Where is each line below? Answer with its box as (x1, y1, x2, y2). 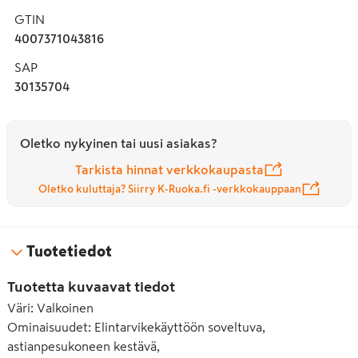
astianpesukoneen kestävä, (7, 339, 160, 352)
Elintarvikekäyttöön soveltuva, (94, 320, 265, 333)
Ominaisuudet (7, 320, 88, 333)
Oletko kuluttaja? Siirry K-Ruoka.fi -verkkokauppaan (38, 184, 301, 194)
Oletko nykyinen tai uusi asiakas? (20, 136, 217, 149)
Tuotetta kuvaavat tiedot (7, 279, 175, 294)
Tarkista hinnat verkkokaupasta (75, 162, 264, 176)
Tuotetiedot (26, 244, 112, 259)
